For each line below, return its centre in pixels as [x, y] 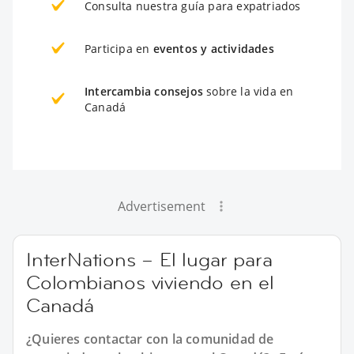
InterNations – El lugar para [149, 260]
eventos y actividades [213, 49]
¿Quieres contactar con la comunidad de [150, 339]
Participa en [119, 49]
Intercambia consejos [144, 91]
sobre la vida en [249, 91]
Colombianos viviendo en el [150, 282]
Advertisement [161, 206]
